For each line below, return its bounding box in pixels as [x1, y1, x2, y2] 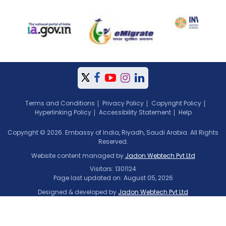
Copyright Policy [151, 99, 201, 108]
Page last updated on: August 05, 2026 [53, 174, 173, 183]
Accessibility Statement [98, 108, 171, 117]
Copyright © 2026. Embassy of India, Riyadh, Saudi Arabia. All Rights [8, 128, 218, 137]
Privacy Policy [102, 99, 144, 108]
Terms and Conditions [25, 99, 95, 108]
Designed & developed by [38, 188, 118, 197]
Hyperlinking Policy [34, 108, 91, 117]
